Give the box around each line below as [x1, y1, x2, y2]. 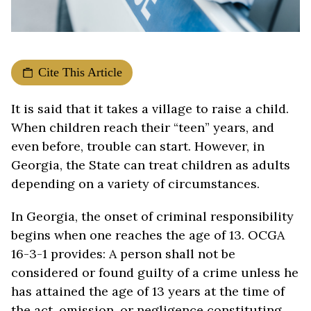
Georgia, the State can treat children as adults [11, 157, 290, 173]
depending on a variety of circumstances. [11, 176, 260, 192]
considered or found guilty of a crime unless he [11, 264, 299, 280]
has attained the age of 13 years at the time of [11, 283, 285, 299]
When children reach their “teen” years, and [11, 119, 274, 135]
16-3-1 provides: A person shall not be [11, 246, 235, 262]
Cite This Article [38, 65, 122, 79]
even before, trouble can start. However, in [11, 138, 264, 154]
